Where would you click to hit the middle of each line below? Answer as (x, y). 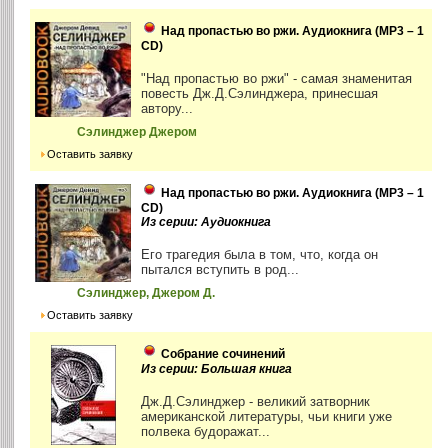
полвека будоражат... (206, 431)
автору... (167, 108)
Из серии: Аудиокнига (206, 221)
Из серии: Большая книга (217, 368)
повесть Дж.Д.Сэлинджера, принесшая (260, 93)
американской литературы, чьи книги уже (267, 416)
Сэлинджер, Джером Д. (146, 292)
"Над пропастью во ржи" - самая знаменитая (277, 78)
